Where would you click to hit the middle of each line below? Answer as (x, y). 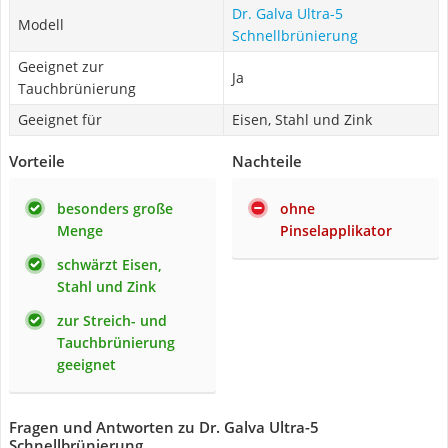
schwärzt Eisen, (109, 264)
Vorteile (37, 161)
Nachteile (267, 161)
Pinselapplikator (336, 230)
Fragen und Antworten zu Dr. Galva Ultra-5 (164, 427)
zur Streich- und (112, 320)
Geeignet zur (61, 66)
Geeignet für (60, 119)
